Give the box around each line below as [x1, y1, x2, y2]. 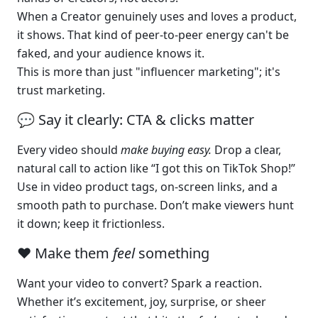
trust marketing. [17, 82, 105, 98]
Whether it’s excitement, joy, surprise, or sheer [17, 294, 266, 309]
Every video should [17, 142, 121, 158]
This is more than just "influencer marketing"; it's [17, 64, 280, 79]
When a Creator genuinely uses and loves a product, [17, 9, 297, 24]
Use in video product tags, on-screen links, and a [17, 179, 278, 194]
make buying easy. [121, 142, 214, 158]
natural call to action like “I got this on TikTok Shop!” [17, 160, 295, 176]
